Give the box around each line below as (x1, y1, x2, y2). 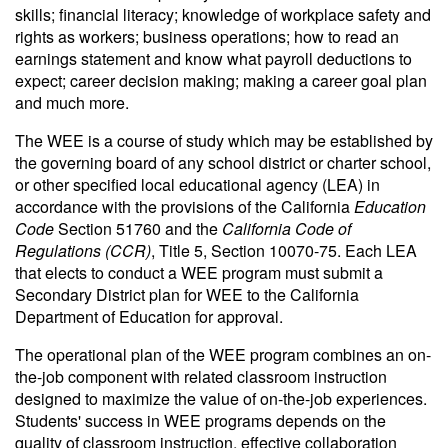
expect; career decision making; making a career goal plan (15, 69, 427, 92)
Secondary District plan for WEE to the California (15, 283, 359, 306)
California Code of (222, 217, 351, 240)
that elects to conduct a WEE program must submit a (15, 261, 383, 284)
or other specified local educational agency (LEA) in (15, 173, 380, 196)
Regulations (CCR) (15, 239, 151, 262)
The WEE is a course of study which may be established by (15, 129, 433, 152)
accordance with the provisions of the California (15, 195, 354, 218)
